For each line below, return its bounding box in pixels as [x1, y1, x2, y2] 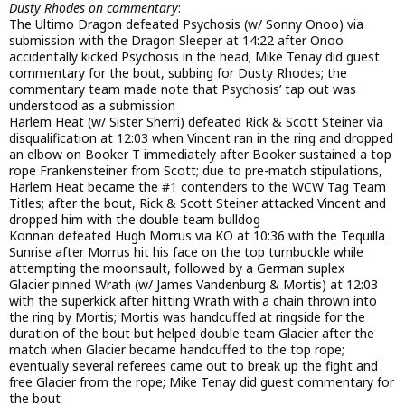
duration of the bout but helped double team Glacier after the [9, 325, 374, 343]
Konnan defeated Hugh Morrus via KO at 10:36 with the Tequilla [9, 227, 385, 245]
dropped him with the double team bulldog [9, 211, 260, 229]
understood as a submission [9, 97, 175, 115]
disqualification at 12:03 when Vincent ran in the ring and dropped [9, 129, 393, 147]
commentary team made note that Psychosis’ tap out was [9, 80, 356, 99]
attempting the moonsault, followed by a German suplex [9, 259, 344, 278]
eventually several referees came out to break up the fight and [9, 357, 378, 375]
